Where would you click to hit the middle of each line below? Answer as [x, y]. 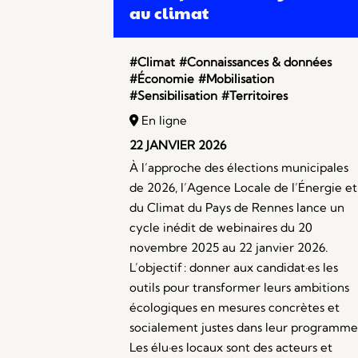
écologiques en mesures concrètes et [235, 308]
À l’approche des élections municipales [239, 168]
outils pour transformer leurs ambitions [239, 288]
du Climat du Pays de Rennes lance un [237, 208]
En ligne [163, 121]
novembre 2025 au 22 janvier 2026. [229, 248]
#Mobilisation [236, 79]
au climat [169, 13]
